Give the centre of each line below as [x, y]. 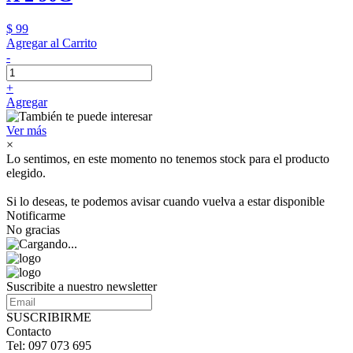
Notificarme [36, 216]
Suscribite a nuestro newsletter [82, 286]
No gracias [33, 230]
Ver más [26, 130]
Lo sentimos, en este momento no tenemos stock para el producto [168, 159]
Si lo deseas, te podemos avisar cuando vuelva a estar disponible [165, 201]
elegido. [26, 173]
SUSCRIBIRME [49, 317]
